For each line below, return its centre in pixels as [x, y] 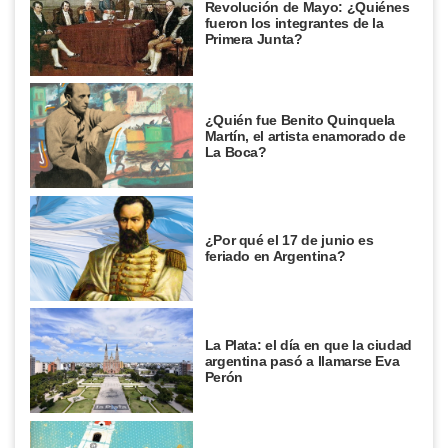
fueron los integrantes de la [294, 23]
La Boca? [235, 151]
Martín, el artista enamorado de [305, 135]
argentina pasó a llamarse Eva [302, 360]
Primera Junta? [253, 39]
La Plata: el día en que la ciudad [308, 344]
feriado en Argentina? [275, 256]
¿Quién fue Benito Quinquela [300, 119]
